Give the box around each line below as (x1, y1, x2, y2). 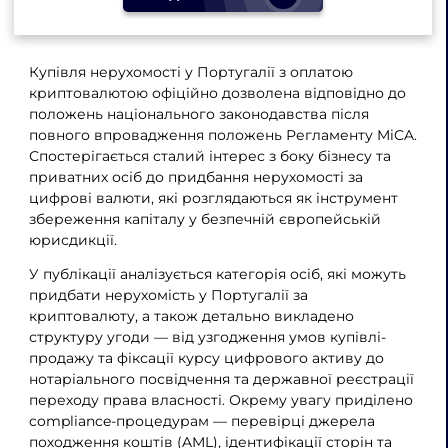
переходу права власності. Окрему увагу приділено (28, 391, 413, 410)
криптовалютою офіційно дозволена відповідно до (28, 83, 406, 102)
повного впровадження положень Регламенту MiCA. (28, 125, 417, 144)
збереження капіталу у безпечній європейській (28, 209, 381, 228)
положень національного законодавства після (28, 104, 369, 123)
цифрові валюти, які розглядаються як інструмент (28, 188, 398, 207)
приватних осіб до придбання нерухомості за (28, 167, 363, 186)
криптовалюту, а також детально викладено (28, 307, 354, 326)
